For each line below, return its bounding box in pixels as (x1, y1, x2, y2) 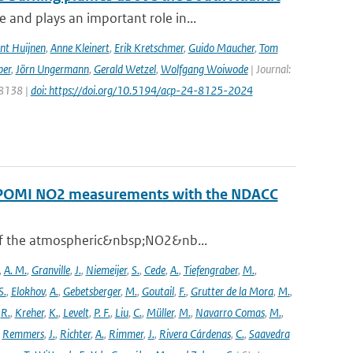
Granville (31, 262, 70, 277)
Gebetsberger (62, 284, 121, 299)
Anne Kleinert (50, 40, 110, 55)
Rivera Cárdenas (158, 326, 231, 341)
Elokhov (10, 284, 45, 299)
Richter (59, 326, 91, 341)
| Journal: (247, 61, 291, 76)
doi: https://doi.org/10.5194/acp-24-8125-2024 (30, 83, 253, 98)
